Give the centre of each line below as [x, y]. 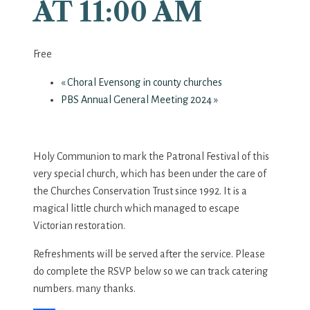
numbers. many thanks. [84, 289]
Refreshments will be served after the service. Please [149, 254]
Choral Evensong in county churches [144, 83]
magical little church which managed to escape [136, 209]
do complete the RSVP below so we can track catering [151, 272]
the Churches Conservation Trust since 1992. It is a [140, 191]
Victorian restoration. [79, 226]
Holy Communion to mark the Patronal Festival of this [151, 157]
